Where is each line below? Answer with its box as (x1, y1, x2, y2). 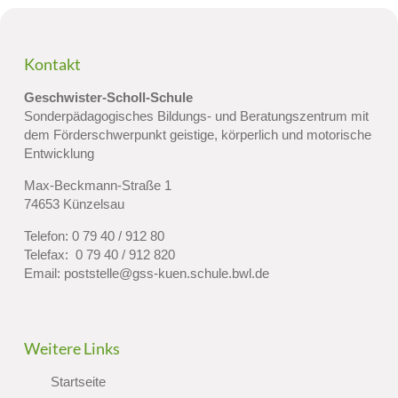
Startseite (50, 375, 106, 390)
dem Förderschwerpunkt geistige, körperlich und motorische (23, 128, 371, 143)
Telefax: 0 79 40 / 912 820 (23, 248, 175, 263)
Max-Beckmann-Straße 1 (23, 179, 171, 194)
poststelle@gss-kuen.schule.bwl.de (63, 267, 269, 282)
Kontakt (23, 53, 81, 74)
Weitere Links (23, 338, 120, 358)
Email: (23, 267, 64, 282)
